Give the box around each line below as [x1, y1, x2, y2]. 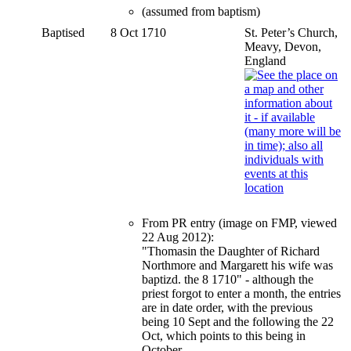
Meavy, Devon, [244, 39, 321, 53]
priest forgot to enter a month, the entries [142, 286, 341, 300]
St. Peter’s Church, [244, 25, 338, 39]
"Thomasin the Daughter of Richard [142, 244, 320, 258]
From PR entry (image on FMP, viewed [142, 215, 337, 230]
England [244, 53, 286, 67]
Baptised [42, 25, 85, 39]
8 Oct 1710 [110, 25, 169, 39]
